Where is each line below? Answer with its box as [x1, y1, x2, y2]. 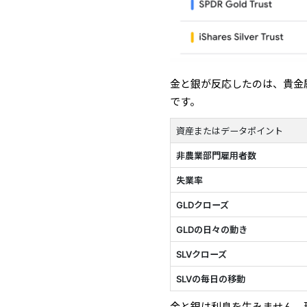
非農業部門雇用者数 [176, 150, 257, 162]
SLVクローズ [176, 249, 228, 260]
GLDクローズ [176, 199, 230, 211]
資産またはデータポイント [176, 125, 284, 137]
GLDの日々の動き [176, 224, 248, 236]
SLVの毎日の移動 [176, 273, 246, 285]
